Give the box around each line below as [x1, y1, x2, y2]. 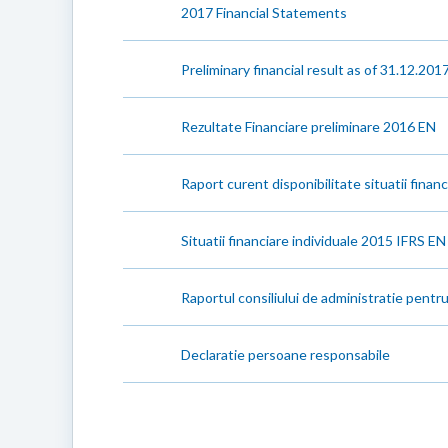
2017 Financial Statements [181, 3, 347, 21]
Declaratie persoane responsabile [181, 345, 390, 363]
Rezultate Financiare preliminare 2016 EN [181, 117, 436, 135]
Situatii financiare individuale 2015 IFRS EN [181, 231, 446, 249]
